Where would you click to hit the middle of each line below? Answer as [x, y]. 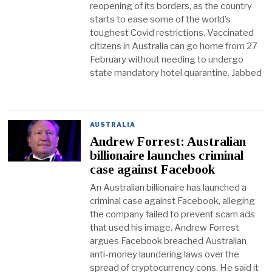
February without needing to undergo [167, 59]
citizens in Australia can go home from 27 [174, 46]
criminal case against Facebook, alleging [173, 201]
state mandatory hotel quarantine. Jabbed [176, 73]
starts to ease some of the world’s [161, 19]
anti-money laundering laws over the [165, 254]
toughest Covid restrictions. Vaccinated [172, 32]
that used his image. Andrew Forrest [165, 228]
